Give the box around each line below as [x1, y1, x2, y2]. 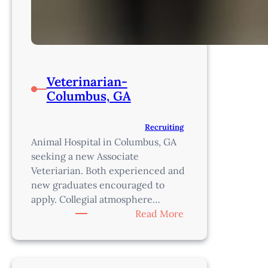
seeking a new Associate [31, 150, 139, 163]
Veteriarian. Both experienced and [31, 165, 185, 177]
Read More [135, 208, 184, 220]
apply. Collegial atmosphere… [31, 193, 160, 206]
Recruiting [145, 122, 184, 133]
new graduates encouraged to [31, 179, 165, 191]
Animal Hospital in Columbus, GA [31, 136, 176, 148]
